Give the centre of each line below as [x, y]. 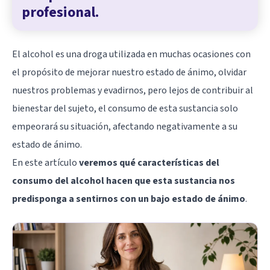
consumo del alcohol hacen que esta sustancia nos [124, 181]
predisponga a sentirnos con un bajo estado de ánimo [129, 199]
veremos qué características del [149, 162]
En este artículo [46, 162]
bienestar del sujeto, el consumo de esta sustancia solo [125, 108]
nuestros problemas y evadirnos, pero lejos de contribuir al [133, 90]
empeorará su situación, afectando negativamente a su [125, 126]
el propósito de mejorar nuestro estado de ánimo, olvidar [129, 72]
